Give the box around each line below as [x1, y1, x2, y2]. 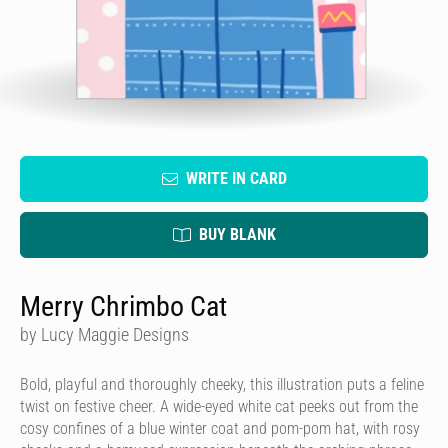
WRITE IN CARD [185, 169, 287, 188]
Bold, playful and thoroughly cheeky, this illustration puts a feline [20, 375, 424, 394]
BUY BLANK [198, 225, 276, 244]
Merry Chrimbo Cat [20, 290, 227, 323]
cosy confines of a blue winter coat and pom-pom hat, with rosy [20, 419, 420, 438]
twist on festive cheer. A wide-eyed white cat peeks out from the [20, 397, 418, 416]
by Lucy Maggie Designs [20, 324, 189, 345]
